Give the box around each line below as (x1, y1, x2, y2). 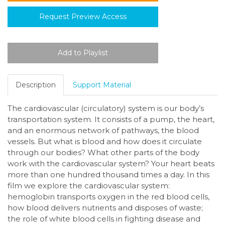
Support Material (73, 80, 131, 90)
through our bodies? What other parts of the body (8, 148, 199, 158)
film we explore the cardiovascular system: (8, 181, 170, 191)
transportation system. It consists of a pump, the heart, (8, 115, 214, 125)
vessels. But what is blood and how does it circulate (8, 137, 202, 147)
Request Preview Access (39, 12, 127, 22)
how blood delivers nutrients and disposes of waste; (8, 203, 203, 213)
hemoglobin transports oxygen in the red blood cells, (8, 192, 209, 202)
